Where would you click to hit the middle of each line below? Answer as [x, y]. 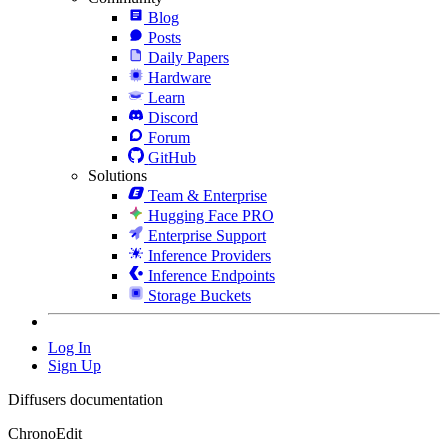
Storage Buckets [199, 295]
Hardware [179, 77]
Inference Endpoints [211, 275]
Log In [69, 347]
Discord [173, 117]
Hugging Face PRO [211, 215]
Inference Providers [209, 255]
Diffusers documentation [85, 399]
